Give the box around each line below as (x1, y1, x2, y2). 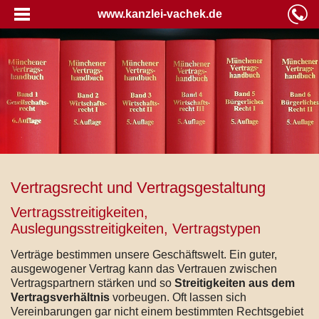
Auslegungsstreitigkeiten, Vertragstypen (11, 220, 261, 236)
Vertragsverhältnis (11, 291, 110, 303)
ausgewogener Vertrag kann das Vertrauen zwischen (11, 262, 277, 275)
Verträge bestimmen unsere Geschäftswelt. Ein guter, (11, 248, 277, 261)
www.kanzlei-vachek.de (97, 8, 222, 20)
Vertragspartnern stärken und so (11, 276, 174, 289)
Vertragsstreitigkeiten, (11, 204, 148, 220)
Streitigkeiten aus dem (174, 276, 295, 289)
